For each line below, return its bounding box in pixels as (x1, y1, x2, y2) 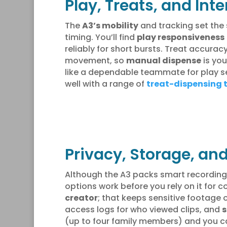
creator (64, 192, 98, 204)
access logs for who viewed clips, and (64, 203, 222, 215)
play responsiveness (136, 31, 224, 43)
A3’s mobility (82, 19, 138, 31)
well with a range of (64, 78, 146, 90)
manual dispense (126, 54, 201, 66)
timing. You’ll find (64, 31, 137, 43)
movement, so (64, 54, 126, 66)
